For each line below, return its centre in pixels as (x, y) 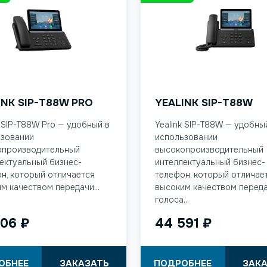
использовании (186, 137)
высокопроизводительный (209, 150)
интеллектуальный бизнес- (210, 162)
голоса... (172, 200)
